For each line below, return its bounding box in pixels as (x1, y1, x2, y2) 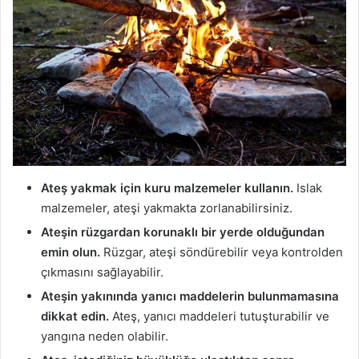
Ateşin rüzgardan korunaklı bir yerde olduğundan (41, 224, 325, 240)
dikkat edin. (41, 309, 109, 325)
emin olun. (41, 244, 100, 260)
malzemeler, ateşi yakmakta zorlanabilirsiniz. (41, 200, 292, 216)
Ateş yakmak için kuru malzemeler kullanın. (41, 180, 293, 196)
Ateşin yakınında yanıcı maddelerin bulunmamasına (41, 288, 339, 305)
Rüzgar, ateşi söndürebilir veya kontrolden (100, 244, 343, 260)
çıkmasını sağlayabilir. (41, 264, 163, 280)
